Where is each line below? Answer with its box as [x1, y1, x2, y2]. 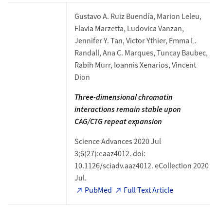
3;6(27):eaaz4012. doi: [74, 148, 145, 159]
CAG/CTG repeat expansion [74, 116, 162, 127]
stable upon [141, 104, 181, 115]
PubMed [85, 185, 112, 196]
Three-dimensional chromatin [74, 92, 173, 103]
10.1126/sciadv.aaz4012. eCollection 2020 [74, 161, 209, 171]
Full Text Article [124, 185, 174, 196]
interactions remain [74, 104, 142, 115]
